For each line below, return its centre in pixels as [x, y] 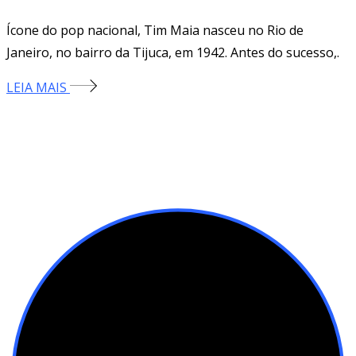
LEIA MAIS [38, 87]
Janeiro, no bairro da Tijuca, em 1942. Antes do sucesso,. [173, 52]
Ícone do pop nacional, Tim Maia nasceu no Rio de [155, 30]
